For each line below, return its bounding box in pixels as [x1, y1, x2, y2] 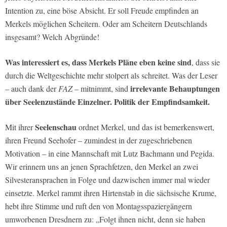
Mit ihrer [5, 121, 35, 132]
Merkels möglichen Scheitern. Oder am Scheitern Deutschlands [5, 18, 207, 29]
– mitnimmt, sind [72, 83, 130, 94]
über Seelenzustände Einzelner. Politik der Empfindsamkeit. [5, 95, 210, 107]
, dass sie [192, 56, 220, 67]
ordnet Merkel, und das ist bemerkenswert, [77, 121, 214, 132]
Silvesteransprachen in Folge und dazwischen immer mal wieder [5, 174, 210, 185]
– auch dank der [5, 83, 58, 94]
